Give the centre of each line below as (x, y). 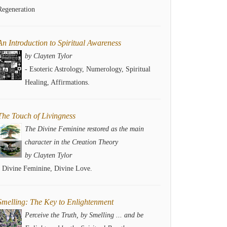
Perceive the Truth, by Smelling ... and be (84, 215)
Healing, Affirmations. (57, 82)
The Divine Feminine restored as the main (84, 129)
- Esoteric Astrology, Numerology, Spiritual (88, 69)
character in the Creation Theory (71, 142)
